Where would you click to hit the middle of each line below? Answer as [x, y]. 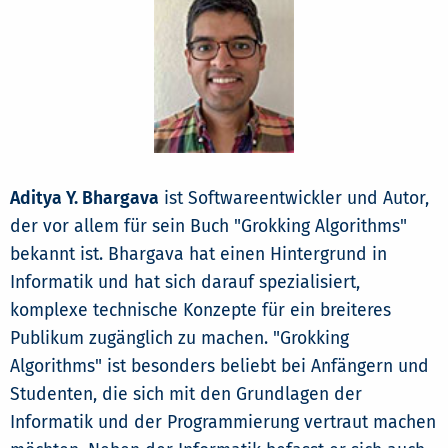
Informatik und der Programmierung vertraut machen [223, 422]
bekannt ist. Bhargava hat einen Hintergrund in [198, 254]
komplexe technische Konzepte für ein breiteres [200, 310]
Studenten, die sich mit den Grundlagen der [186, 394]
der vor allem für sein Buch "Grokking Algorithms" [208, 226]
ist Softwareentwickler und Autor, [294, 198]
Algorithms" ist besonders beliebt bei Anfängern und [219, 366]
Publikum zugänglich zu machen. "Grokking [179, 338]
